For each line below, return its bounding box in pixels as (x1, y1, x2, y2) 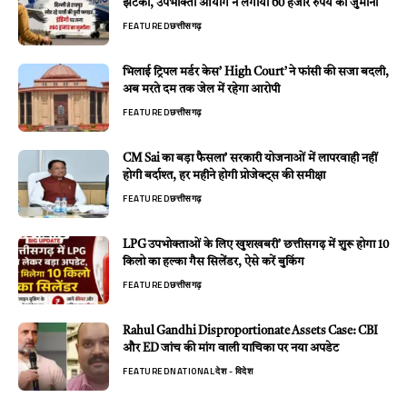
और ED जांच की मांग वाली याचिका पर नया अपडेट (123, 342, 339, 355)
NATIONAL (170, 364, 214, 379)
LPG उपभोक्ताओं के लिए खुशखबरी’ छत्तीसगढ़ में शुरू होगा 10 (123, 239, 389, 252)
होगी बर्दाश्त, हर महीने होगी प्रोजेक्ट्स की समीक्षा (123, 170, 325, 183)
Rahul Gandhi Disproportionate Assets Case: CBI (123, 325, 378, 338)
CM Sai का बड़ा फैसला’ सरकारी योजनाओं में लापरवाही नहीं (123, 153, 377, 165)
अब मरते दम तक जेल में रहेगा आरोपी (123, 84, 280, 96)
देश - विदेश (215, 364, 253, 379)
